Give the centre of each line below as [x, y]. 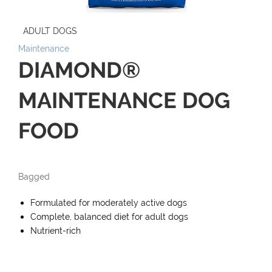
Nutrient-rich [56, 230]
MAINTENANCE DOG [124, 100]
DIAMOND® [79, 70]
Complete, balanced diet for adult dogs [109, 216]
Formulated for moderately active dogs [109, 202]
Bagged [34, 176]
